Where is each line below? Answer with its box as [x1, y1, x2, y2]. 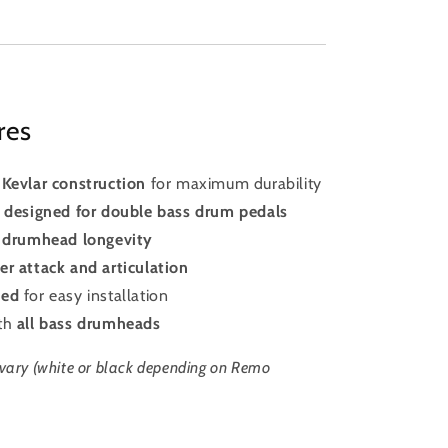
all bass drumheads [16, 313, 161, 333]
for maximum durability [146, 173, 322, 193]
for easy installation [19, 285, 169, 305]
